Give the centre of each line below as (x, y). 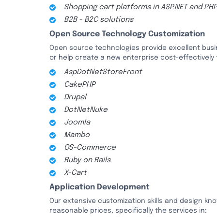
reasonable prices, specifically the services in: (128, 211)
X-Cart (75, 173)
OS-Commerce (90, 148)
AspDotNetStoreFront (103, 72)
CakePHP (80, 85)
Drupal (75, 97)
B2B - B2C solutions (99, 20)
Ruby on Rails (87, 160)
